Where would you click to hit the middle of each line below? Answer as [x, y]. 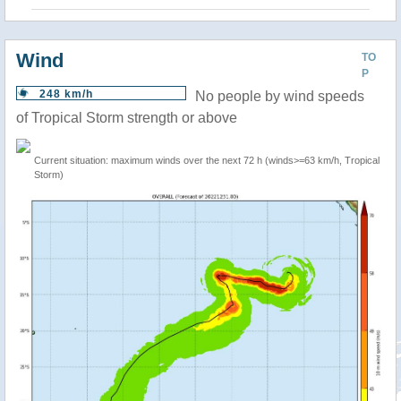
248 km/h [66, 94]
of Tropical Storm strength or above [127, 118]
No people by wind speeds [280, 96]
